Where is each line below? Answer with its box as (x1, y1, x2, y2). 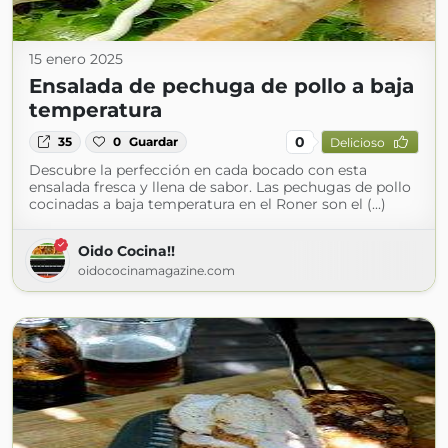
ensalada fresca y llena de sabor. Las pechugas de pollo (29, 178, 411, 196)
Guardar (129, 134, 179, 149)
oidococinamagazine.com (78, 263, 235, 278)
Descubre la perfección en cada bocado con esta (29, 161, 367, 179)
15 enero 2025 (29, 50, 123, 68)
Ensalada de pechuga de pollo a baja (29, 74, 414, 98)
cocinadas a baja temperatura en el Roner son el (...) (29, 195, 386, 213)
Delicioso (329, 134, 385, 150)
